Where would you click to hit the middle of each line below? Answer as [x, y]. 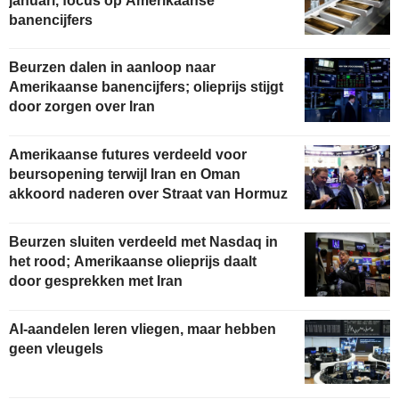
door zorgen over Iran [82, 107]
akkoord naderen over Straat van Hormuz [148, 194]
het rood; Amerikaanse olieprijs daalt [133, 261]
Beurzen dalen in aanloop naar [112, 68]
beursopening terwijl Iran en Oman [125, 175]
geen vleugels [56, 348]
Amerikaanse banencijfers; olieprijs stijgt [146, 87]
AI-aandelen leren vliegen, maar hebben [142, 329]
